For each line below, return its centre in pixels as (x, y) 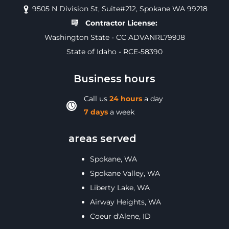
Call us (96, 98)
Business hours (114, 78)
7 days (96, 112)
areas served (102, 138)
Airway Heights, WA (125, 202)
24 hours (125, 98)
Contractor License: (122, 23)
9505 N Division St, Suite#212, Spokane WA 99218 (119, 8)
